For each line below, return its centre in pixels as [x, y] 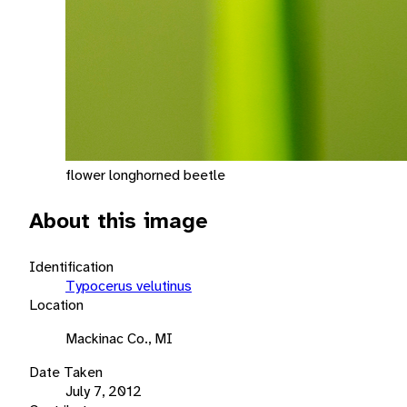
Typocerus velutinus [129, 285]
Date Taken [66, 372]
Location [56, 304]
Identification [71, 266]
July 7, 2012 [104, 391]
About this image [119, 220]
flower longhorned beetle [145, 174]
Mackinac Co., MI [119, 338]
